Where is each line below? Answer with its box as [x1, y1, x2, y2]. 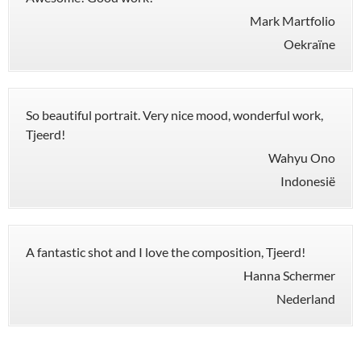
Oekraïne [284, 36, 335, 52]
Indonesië [280, 173, 335, 189]
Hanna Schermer [243, 268, 335, 284]
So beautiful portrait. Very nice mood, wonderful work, [26, 107, 323, 123]
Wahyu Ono [268, 150, 335, 166]
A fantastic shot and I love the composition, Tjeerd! [26, 244, 305, 260]
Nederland [276, 291, 335, 307]
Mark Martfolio [250, 13, 335, 29]
